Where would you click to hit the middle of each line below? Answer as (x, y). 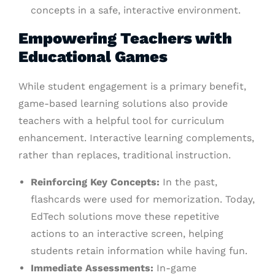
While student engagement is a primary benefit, (132, 87)
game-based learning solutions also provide (123, 104)
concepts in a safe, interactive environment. (136, 10)
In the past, (188, 182)
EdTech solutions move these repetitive (125, 217)
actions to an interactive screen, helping (127, 234)
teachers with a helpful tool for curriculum (121, 121)
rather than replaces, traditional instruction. (125, 155)
